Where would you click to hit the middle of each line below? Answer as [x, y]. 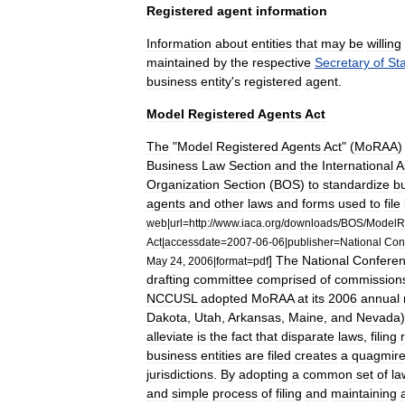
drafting [168, 279]
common [328, 374]
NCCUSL [172, 298]
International [358, 165]
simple [190, 393]
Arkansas [254, 317]
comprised [287, 279]
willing [384, 43]
